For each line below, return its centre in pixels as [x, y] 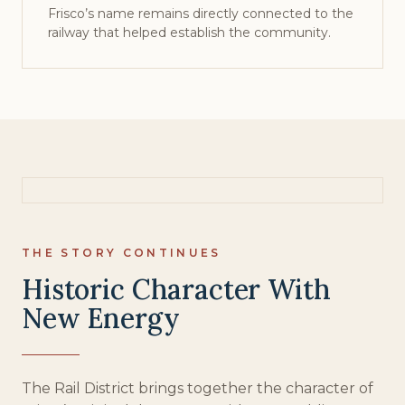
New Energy [101, 318]
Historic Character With [176, 289]
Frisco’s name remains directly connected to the [201, 14]
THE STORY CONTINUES [122, 253]
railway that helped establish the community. [189, 33]
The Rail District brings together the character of [198, 388]
